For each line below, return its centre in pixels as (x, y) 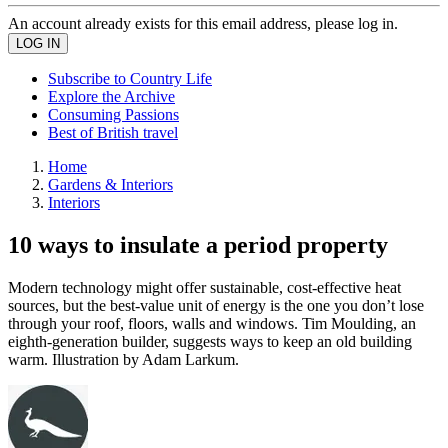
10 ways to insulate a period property (198, 244)
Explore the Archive (111, 96)
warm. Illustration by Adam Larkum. (123, 359)
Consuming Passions (113, 114)
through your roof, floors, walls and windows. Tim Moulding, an (212, 323)
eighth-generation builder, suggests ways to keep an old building (210, 341)
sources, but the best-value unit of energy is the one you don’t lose (216, 305)
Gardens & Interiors (110, 184)
